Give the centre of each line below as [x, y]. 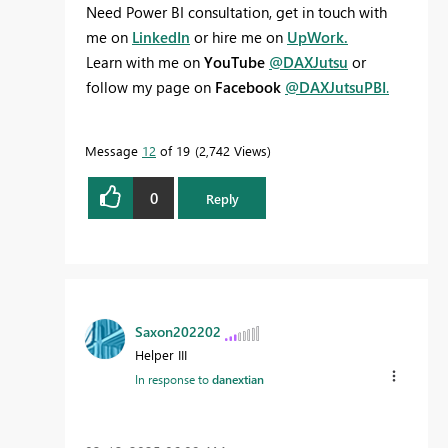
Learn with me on [145, 62]
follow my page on [150, 87]
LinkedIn [161, 37]
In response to [173, 379]
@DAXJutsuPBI [335, 87]
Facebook [248, 87]
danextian [238, 379]
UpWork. [317, 37]
